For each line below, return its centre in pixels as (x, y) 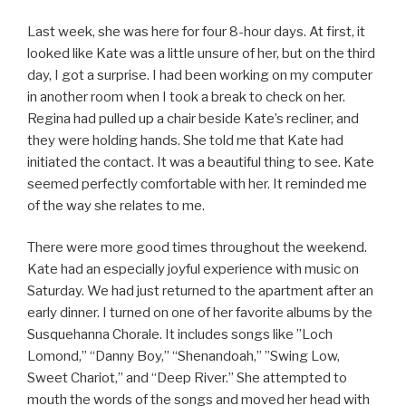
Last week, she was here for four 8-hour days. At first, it (196, 31)
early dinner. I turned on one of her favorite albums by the (200, 313)
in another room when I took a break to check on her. (186, 97)
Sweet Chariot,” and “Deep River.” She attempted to (187, 378)
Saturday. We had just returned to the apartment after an (200, 291)
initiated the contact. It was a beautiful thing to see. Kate (201, 162)
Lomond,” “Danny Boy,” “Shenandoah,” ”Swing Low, (184, 357)
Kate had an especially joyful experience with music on (193, 270)
